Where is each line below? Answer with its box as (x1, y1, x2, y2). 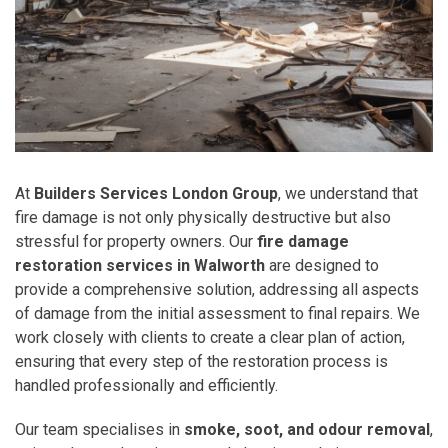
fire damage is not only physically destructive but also (15, 207, 391, 227)
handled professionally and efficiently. (15, 375, 278, 395)
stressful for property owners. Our (15, 231, 257, 251)
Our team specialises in (15, 419, 184, 439)
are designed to (265, 255, 379, 275)
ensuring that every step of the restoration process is (15, 351, 388, 371)
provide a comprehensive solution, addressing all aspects (15, 279, 419, 299)
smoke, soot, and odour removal (184, 419, 430, 439)
